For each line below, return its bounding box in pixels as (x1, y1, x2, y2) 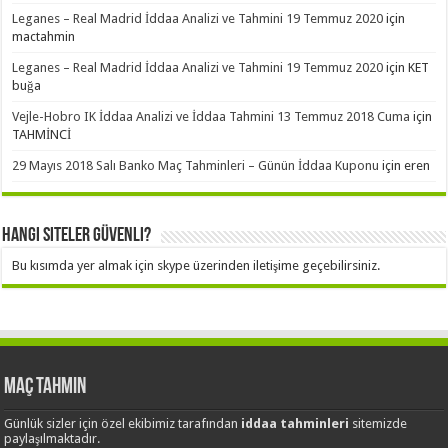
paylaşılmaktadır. (4, 430, 101, 446)
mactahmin (12, 28, 76, 44)
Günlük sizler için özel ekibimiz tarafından (4, 415, 242, 431)
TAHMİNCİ (12, 126, 72, 142)
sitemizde (349, 415, 408, 431)
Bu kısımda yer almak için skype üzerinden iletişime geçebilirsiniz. (12, 257, 381, 273)
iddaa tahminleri (241, 415, 350, 431)
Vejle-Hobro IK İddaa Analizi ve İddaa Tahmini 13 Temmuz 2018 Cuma (12, 108, 411, 124)
